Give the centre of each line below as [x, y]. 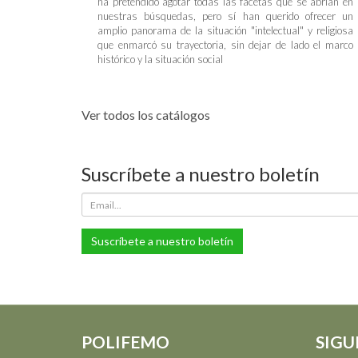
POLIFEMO [125, 342]
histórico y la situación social [160, 59]
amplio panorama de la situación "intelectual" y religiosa [225, 30]
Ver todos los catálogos [146, 115]
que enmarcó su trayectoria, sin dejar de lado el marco [225, 45]
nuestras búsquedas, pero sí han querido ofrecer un [225, 16]
